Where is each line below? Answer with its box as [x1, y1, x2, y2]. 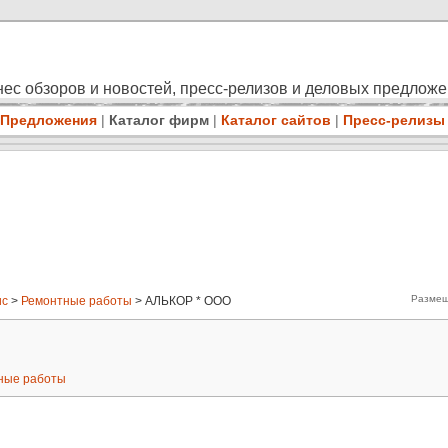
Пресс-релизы [342, 112, 445, 128]
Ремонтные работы [21, 294, 132, 309]
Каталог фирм [108, 112, 209, 128]
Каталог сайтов [220, 112, 331, 128]
